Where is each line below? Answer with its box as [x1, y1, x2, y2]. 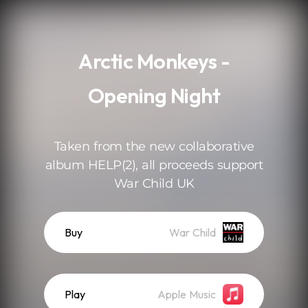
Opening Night [87, 82, 221, 109]
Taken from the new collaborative [54, 139, 254, 154]
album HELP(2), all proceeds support [45, 157, 263, 173]
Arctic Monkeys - [78, 48, 230, 74]
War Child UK [113, 176, 195, 191]
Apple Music [157, 287, 216, 301]
